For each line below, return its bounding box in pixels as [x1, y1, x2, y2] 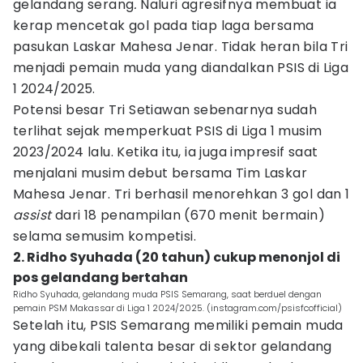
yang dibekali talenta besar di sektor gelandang [13, 337, 332, 356]
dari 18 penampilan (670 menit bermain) [51, 206, 326, 224]
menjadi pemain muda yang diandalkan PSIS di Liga [13, 58, 349, 77]
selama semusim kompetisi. [13, 227, 196, 246]
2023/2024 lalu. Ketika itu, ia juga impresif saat [13, 143, 318, 161]
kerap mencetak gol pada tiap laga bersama [13, 16, 314, 35]
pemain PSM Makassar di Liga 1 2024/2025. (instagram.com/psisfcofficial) [13, 301, 342, 314]
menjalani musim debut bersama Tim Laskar [13, 164, 307, 182]
